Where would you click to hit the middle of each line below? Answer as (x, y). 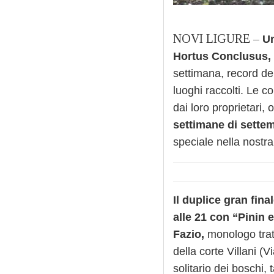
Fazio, (189, 235)
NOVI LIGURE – (218, 39)
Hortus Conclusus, (222, 57)
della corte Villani (216, 252)
